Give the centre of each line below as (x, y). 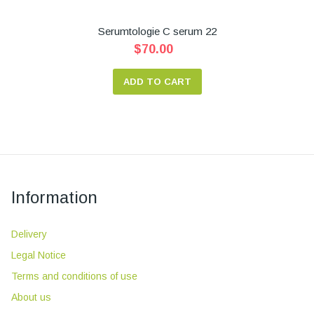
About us (31, 297)
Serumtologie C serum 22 (157, 31)
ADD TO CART (157, 82)
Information (54, 197)
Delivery (29, 234)
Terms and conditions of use (74, 276)
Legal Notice (39, 255)
